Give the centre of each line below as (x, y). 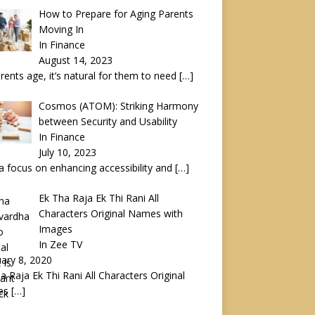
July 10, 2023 (68, 152)
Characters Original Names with (111, 213)
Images (56, 229)
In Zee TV (61, 244)
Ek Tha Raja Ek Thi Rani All (99, 198)
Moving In (62, 29)
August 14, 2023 (76, 60)
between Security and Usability (108, 121)
